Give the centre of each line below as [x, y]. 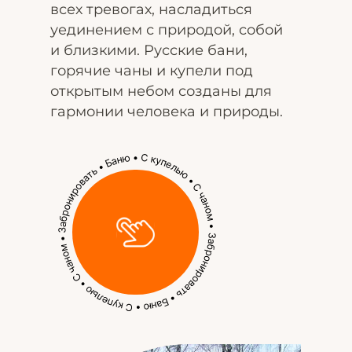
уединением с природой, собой [167, 30]
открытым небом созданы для [161, 91]
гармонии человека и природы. [167, 112]
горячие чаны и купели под [152, 71]
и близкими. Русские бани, [149, 50]
